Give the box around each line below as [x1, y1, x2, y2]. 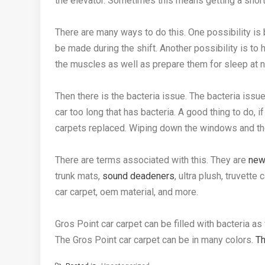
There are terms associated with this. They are [55, 154, 248, 166]
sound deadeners [102, 170, 174, 182]
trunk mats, [55, 170, 102, 182]
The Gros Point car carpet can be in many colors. [55, 234, 256, 246]
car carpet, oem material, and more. [55, 186, 198, 198]
